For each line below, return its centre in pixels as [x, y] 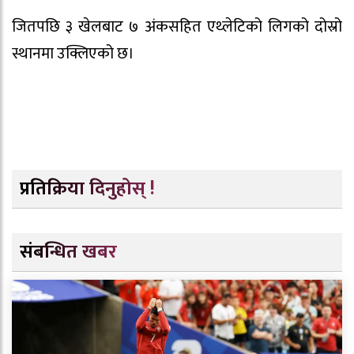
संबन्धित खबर [68, 252]
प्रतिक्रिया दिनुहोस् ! [87, 189]
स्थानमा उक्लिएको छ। [73, 53]
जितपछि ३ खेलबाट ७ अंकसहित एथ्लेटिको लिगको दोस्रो [177, 26]
